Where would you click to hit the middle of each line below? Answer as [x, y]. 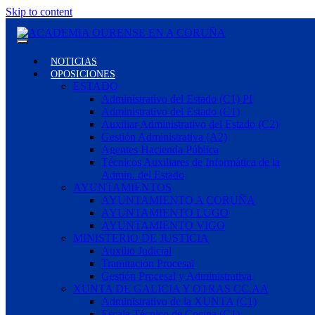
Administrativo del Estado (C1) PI [177, 98]
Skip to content [39, 12]
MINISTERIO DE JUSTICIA [141, 238]
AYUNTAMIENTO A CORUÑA [178, 200]
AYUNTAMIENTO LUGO [165, 212]
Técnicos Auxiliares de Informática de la [191, 162]
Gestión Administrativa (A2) [164, 136]
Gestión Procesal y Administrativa [176, 276]
